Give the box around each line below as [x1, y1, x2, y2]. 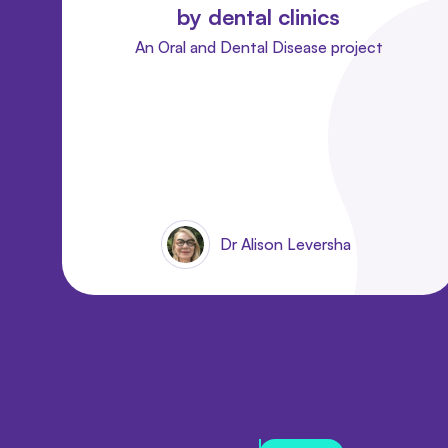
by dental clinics [177, 2, 341, 30]
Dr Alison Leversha [219, 233, 351, 254]
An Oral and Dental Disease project [134, 36, 383, 57]
